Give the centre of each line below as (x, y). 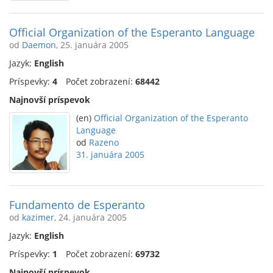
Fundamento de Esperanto (77, 205)
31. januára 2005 (110, 154)
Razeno (104, 142)
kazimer (38, 217)
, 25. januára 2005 (92, 45)
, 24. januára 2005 (90, 217)
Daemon (39, 45)
